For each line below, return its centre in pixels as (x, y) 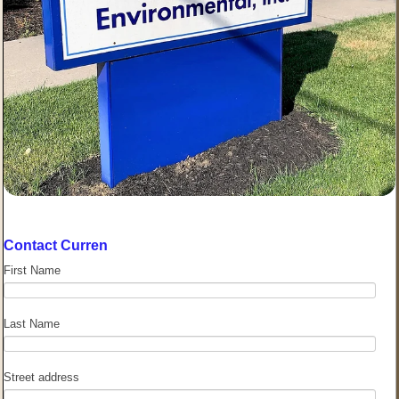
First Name (32, 270)
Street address (41, 377)
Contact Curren (56, 245)
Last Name (32, 323)
